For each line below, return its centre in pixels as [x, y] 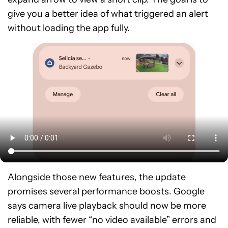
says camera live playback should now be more [107, 205]
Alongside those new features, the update [97, 177]
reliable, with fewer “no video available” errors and [112, 220]
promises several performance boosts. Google [106, 191]
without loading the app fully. [69, 28]
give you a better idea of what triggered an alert [108, 13]
